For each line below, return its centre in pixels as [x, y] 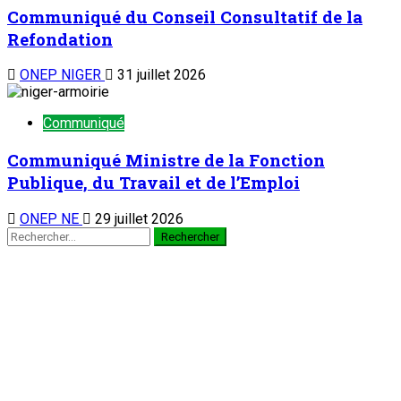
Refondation [60, 38]
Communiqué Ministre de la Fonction [166, 160]
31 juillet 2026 [160, 75]
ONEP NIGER [62, 75]
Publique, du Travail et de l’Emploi [154, 183]
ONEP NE [51, 218]
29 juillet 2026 [137, 218]
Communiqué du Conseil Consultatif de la [185, 16]
